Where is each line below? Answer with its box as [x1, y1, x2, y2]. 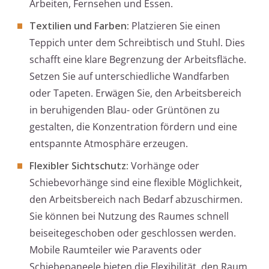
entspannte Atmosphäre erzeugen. [29, 137, 188, 151]
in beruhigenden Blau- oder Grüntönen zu [29, 103, 220, 117]
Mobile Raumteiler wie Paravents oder [29, 243, 202, 257]
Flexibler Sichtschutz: [29, 159, 128, 173]
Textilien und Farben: [29, 19, 129, 33]
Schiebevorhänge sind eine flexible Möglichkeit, [29, 176, 242, 190]
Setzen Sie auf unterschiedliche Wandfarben [29, 70, 229, 83]
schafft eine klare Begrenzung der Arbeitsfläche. [29, 53, 246, 67]
